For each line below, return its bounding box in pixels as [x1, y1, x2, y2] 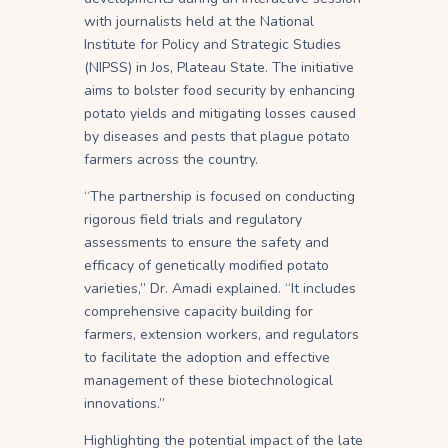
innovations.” [84, 393, 165, 413]
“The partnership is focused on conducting [84, 186, 355, 206]
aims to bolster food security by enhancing [84, 80, 355, 100]
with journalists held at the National [84, 11, 314, 31]
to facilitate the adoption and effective [84, 347, 330, 367]
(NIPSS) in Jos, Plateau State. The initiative [84, 57, 354, 77]
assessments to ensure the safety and [84, 232, 329, 252]
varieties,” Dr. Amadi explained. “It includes [84, 278, 356, 298]
